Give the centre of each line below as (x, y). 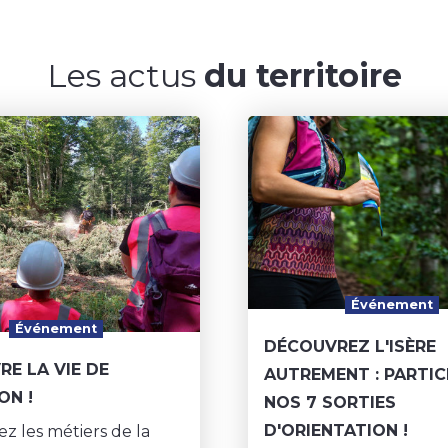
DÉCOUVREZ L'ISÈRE (350, 346)
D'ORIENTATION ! (336, 430)
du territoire (302, 76)
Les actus (125, 76)
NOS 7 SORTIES (330, 402)
